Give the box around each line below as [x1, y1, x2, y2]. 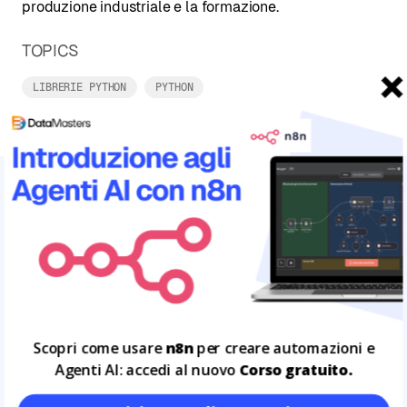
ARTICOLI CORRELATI [22, 187, 196, 206]
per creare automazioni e [193, 338, 375, 358]
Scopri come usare [33, 338, 166, 358]
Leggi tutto [21, 215, 94, 233]
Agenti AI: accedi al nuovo [55, 360, 240, 380]
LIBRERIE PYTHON [33, 81, 127, 94]
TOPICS [22, 41, 79, 60]
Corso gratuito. [239, 360, 353, 380]
